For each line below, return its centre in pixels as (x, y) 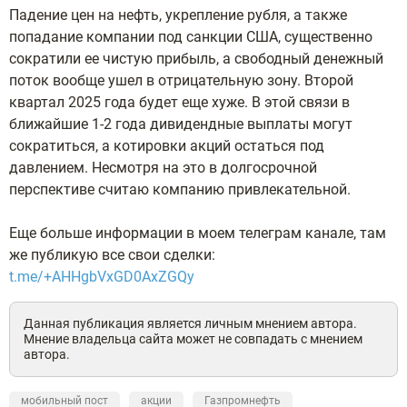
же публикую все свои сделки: (112, 255)
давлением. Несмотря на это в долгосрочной (163, 168)
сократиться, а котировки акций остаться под (167, 146)
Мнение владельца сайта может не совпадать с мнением (193, 339)
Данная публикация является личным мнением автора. (190, 323)
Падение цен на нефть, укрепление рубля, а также (178, 15)
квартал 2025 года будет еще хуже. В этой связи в (179, 102)
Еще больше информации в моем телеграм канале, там (198, 233)
